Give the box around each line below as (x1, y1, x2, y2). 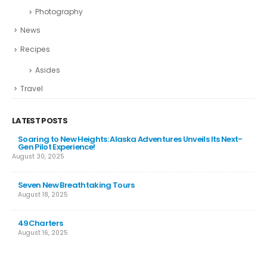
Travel (20, 83, 43, 94)
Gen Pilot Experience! (18, 141, 95, 153)
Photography (35, 6, 83, 17)
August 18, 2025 (18, 190, 68, 200)
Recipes (20, 44, 50, 55)
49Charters (18, 218, 63, 229)
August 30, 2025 (12, 152, 64, 162)
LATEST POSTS (12, 115, 68, 127)
